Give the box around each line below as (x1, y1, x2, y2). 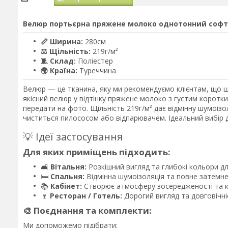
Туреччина (77, 66, 116, 75)
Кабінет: (50, 181, 82, 191)
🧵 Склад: (41, 56, 76, 66)
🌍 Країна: (41, 66, 77, 75)
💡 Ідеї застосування (23, 129, 123, 144)
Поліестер (76, 56, 113, 66)
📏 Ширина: (41, 37, 83, 46)
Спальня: (50, 171, 84, 181)
